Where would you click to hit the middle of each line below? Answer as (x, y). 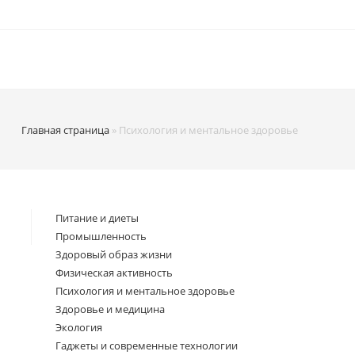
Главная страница (65, 130)
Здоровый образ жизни (114, 254)
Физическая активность (114, 273)
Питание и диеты (97, 218)
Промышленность (101, 236)
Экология (79, 327)
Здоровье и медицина (110, 309)
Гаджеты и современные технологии (147, 345)
